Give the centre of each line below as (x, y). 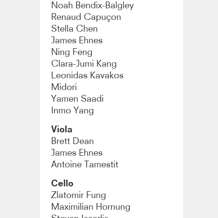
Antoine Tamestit (85, 164)
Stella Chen (75, 28)
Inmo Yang (73, 110)
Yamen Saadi (78, 98)
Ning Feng (72, 52)
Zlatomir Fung (79, 195)
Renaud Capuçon (86, 17)
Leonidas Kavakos (88, 75)
